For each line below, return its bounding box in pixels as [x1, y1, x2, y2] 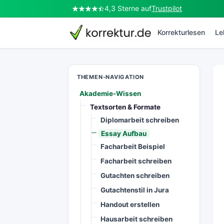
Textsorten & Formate [90, 102, 161, 111]
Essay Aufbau [101, 129, 147, 137]
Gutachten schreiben [100, 171, 170, 179]
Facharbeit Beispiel [100, 142, 165, 150]
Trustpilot [151, 4, 182, 12]
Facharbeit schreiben [100, 156, 172, 165]
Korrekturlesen [157, 28, 205, 36]
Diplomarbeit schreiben [100, 116, 179, 124]
